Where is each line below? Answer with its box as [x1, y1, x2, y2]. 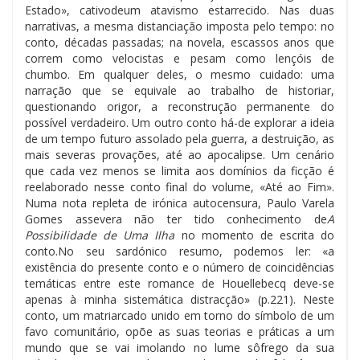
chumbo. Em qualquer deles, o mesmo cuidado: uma [25, 66, 334, 82]
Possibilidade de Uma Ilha [25, 227, 175, 243]
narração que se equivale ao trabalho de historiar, [25, 82, 334, 98]
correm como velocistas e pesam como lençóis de [25, 50, 334, 66]
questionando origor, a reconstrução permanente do [25, 98, 334, 114]
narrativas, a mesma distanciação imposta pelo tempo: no [25, 18, 334, 34]
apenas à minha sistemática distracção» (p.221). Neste [25, 291, 334, 307]
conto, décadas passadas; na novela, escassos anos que [25, 34, 334, 50]
